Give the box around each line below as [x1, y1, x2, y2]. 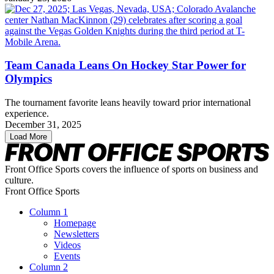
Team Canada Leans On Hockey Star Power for [5, 59, 246, 72]
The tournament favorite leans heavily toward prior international [5, 97, 251, 108]
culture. [5, 174, 34, 185]
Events [54, 250, 80, 261]
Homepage [54, 217, 96, 228]
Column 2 [29, 261, 68, 272]
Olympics [5, 72, 52, 86]
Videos [54, 239, 81, 250]
